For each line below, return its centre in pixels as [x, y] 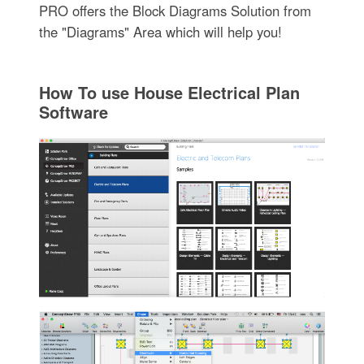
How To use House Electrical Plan [169, 92]
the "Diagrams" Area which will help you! [160, 31]
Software [73, 111]
